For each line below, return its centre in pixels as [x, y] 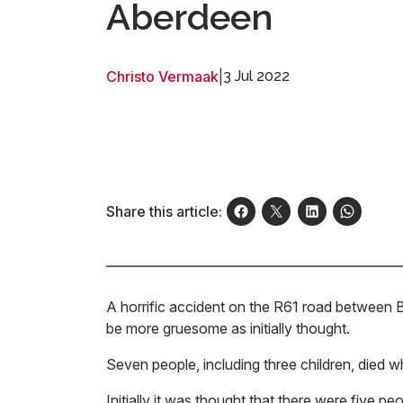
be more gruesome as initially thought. [230, 328]
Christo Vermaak [162, 76]
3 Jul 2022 [256, 76]
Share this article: [164, 211]
